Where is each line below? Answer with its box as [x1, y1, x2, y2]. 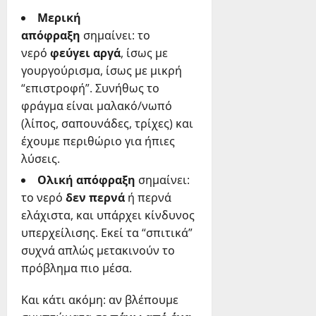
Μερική [37, 10, 81, 26]
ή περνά [125, 190, 171, 206]
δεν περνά [66, 190, 125, 206]
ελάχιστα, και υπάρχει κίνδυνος [21, 207, 195, 224]
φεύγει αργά [50, 45, 121, 61]
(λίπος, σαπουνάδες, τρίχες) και [21, 116, 193, 132]
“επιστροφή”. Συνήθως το [21, 80, 159, 97]
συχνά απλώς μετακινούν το [21, 243, 175, 259]
